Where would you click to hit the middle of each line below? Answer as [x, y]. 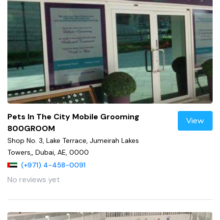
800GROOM [31, 128]
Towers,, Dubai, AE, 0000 [48, 152]
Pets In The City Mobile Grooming [73, 116]
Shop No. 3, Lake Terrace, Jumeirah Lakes [73, 140]
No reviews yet [34, 179]
